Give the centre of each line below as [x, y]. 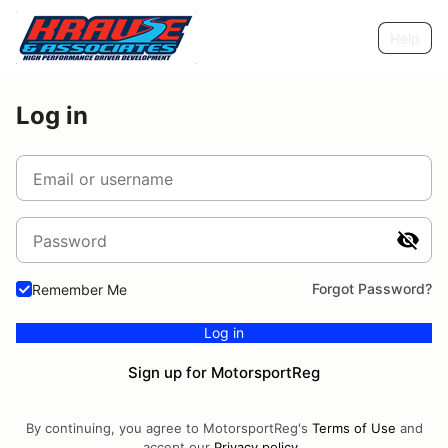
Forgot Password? [372, 288]
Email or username [103, 179]
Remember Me [79, 289]
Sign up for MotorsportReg [224, 372]
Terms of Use [353, 428]
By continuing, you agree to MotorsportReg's [168, 428]
